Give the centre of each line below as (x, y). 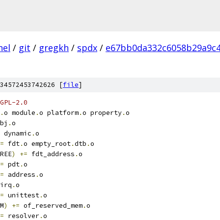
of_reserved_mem (51, 206)
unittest (22, 195)
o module (20, 113)
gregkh (54, 48)
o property (102, 113)
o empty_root (47, 144)
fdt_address (51, 154)
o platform (59, 113)
